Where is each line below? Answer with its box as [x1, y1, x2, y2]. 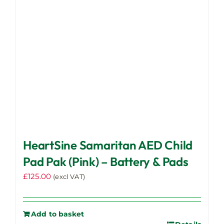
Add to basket [31, 209, 84, 218]
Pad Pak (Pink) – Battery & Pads [23, 153, 188, 169]
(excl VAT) [53, 172, 85, 180]
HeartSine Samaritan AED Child [23, 137, 193, 152]
